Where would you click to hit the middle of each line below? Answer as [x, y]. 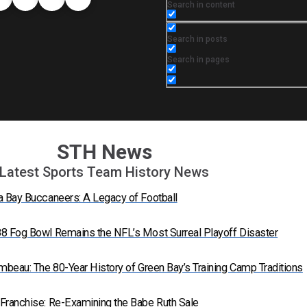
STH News [104, 152]
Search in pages [198, 60]
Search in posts [197, 39]
